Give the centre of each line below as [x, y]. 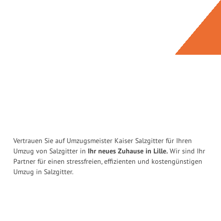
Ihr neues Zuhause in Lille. [128, 151]
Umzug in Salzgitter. [43, 172]
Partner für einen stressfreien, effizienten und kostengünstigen [108, 162]
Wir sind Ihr [186, 151]
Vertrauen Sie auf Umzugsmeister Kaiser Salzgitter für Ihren [103, 141]
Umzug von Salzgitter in [51, 151]
